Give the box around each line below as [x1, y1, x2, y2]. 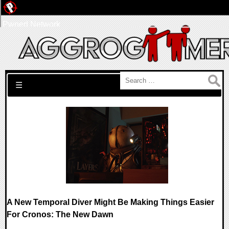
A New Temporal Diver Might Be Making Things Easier [7, 198, 214, 207]
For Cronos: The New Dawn [7, 210, 113, 219]
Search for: [7, 73, 46, 82]
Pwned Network [3, 20, 60, 29]
